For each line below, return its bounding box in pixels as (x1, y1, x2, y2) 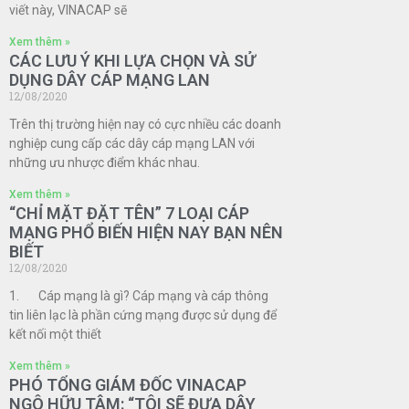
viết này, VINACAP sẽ (9, 3, 127, 18)
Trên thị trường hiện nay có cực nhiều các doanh (9, 117, 281, 132)
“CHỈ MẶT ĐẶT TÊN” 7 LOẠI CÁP (9, 204, 249, 224)
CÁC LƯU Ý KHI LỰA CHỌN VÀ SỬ (9, 51, 256, 71)
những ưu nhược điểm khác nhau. (9, 155, 200, 171)
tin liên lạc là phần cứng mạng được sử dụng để (9, 308, 277, 323)
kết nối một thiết (9, 327, 101, 342)
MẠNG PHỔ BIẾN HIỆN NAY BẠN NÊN (9, 223, 283, 243)
